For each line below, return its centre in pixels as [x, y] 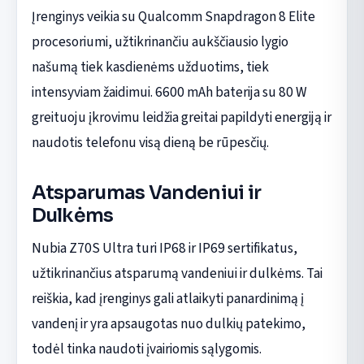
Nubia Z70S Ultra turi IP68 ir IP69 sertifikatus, [164, 248]
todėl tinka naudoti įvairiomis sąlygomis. [146, 349]
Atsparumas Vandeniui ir [146, 192]
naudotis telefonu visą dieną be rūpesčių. [150, 142]
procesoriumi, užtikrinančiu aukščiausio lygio [160, 41]
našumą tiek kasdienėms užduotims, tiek [150, 67]
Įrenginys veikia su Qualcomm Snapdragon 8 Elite [173, 16]
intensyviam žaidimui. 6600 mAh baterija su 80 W [169, 92]
